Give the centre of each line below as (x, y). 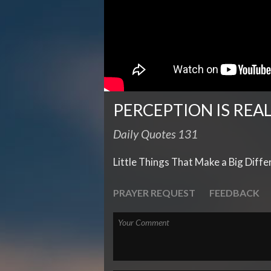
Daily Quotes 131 (155, 134)
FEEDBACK (234, 193)
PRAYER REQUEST (154, 193)
